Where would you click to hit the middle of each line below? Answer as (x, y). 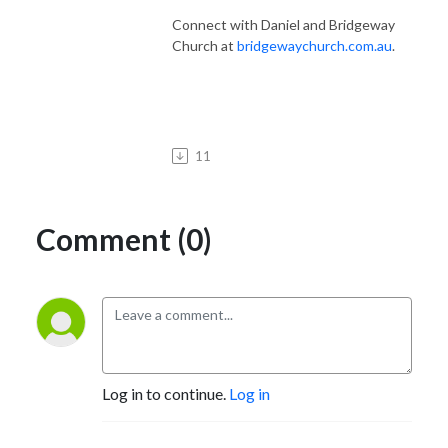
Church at (204, 45)
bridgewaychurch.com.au (314, 45)
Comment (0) (124, 238)
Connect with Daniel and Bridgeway (283, 24)
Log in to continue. (165, 393)
